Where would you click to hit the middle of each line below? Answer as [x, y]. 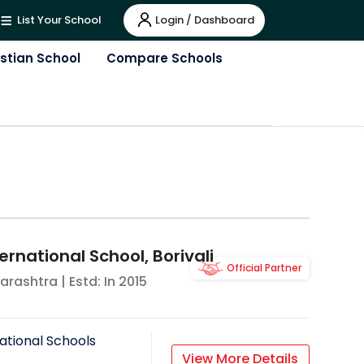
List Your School [58, 20]
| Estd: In [88, 282]
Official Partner [264, 268]
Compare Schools [164, 58]
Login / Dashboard [205, 19]
